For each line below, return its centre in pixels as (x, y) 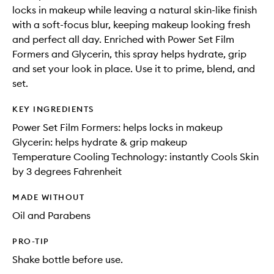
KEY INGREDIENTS (53, 109)
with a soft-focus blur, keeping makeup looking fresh (131, 24)
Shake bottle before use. (68, 259)
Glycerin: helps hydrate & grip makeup (100, 142)
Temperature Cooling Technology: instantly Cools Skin (135, 157)
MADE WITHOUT (48, 197)
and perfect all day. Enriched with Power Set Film (123, 39)
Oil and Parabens (51, 215)
